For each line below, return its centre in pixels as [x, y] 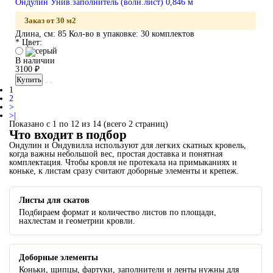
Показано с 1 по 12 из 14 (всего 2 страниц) [89, 124]
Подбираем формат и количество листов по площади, [118, 212]
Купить [29, 80]
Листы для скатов [54, 200]
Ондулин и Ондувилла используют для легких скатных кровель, [128, 145]
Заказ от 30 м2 [50, 20]
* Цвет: [29, 42]
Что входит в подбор [68, 135]
